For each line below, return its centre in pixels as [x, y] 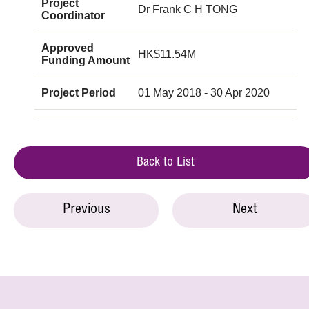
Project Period [79, 92]
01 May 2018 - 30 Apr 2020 [204, 92]
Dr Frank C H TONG [188, 9]
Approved [68, 48]
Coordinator [73, 15]
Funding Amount [86, 60]
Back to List [166, 162]
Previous [86, 210]
